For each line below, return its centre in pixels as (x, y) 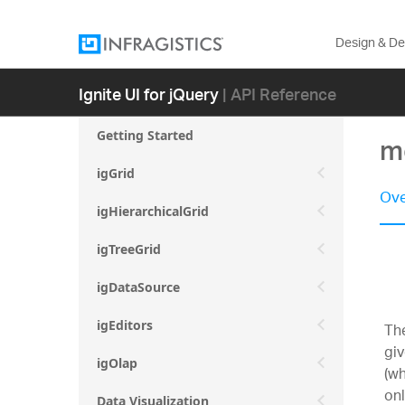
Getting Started (145, 135)
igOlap (117, 363)
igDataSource (138, 287)
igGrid (116, 173)
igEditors (125, 325)
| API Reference (279, 93)
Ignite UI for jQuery (149, 93)
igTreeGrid (129, 249)
